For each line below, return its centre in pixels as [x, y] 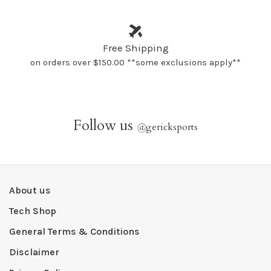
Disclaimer [34, 252]
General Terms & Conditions [74, 231]
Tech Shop [33, 211]
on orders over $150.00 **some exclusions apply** [135, 62]
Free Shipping [135, 48]
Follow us [105, 126]
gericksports [172, 127]
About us [30, 190]
